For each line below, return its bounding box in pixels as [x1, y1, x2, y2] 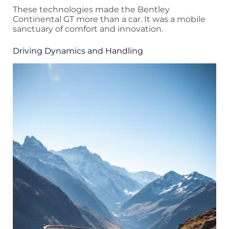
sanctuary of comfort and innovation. [13, 24, 163, 34]
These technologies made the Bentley [13, 5, 170, 15]
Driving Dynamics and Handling [13, 46, 143, 56]
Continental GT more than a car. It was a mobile [13, 14, 205, 25]
